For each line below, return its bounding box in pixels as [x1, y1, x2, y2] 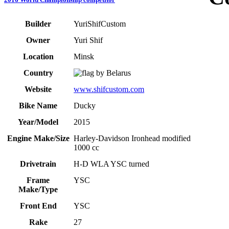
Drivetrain [20, 159, 56, 169]
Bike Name [19, 101, 57, 110]
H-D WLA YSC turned [74, 159, 150, 169]
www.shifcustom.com [74, 85, 145, 94]
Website [25, 85, 52, 94]
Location [22, 52, 54, 61]
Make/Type [18, 185, 58, 194]
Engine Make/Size [7, 134, 70, 143]
